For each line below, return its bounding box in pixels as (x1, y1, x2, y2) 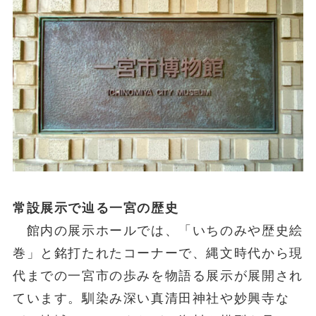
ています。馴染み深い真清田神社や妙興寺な (12, 291, 290, 306)
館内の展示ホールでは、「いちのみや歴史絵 (12, 224, 303, 238)
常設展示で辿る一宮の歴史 (12, 201, 179, 216)
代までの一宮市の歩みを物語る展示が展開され (12, 269, 303, 284)
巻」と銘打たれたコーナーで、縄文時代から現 (12, 246, 303, 261)
